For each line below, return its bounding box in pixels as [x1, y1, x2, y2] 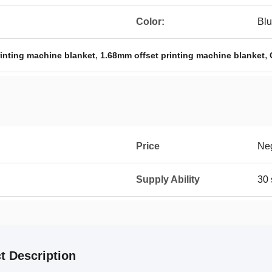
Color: [136, 16, 165, 27]
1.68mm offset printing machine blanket [100, 50, 265, 60]
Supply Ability [136, 174, 200, 185]
